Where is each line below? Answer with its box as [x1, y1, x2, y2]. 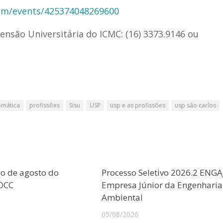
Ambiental [102, 191, 143, 203]
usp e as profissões [110, 101, 165, 110]
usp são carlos [175, 101, 216, 110]
